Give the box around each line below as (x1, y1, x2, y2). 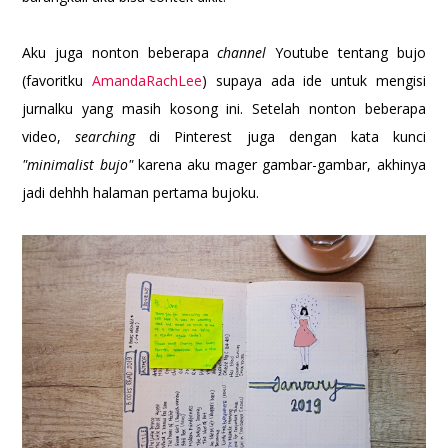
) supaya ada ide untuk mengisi (202, 71, 426, 91)
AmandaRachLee (92, 71, 203, 91)
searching (75, 127, 150, 147)
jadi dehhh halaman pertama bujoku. (22, 183, 260, 203)
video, (22, 127, 76, 147)
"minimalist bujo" (22, 155, 133, 175)
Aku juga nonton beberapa (22, 43, 218, 63)
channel (217, 43, 276, 63)
